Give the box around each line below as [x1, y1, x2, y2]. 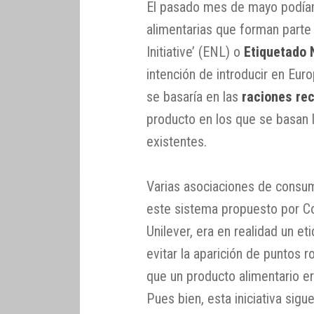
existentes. [146, 132, 207, 150]
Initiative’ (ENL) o [146, 43, 245, 60]
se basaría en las [146, 88, 243, 105]
